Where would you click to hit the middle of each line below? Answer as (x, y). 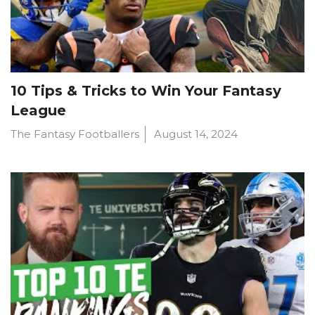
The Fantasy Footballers (75, 134)
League (38, 111)
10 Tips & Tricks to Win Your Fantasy (146, 91)
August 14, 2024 (196, 134)
